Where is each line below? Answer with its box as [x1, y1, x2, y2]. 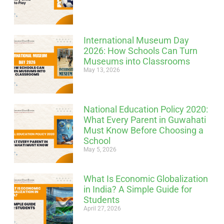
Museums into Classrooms [83, 55, 190, 66]
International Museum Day [83, 34, 189, 45]
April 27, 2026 [83, 204, 121, 212]
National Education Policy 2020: [83, 104, 208, 115]
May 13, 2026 [83, 66, 120, 73]
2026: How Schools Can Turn [83, 45, 197, 56]
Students [83, 194, 119, 205]
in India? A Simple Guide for [83, 183, 192, 194]
